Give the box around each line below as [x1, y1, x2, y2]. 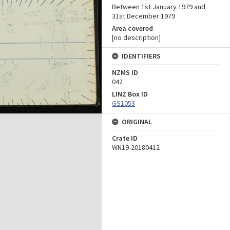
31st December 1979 [112, 11, 175, 21]
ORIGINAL [122, 117, 152, 126]
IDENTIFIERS [122, 51, 161, 61]
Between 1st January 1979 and [112, 2, 205, 11]
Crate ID [112, 133, 138, 143]
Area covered [112, 24, 153, 33]
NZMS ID [112, 68, 138, 77]
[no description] [112, 33, 161, 42]
